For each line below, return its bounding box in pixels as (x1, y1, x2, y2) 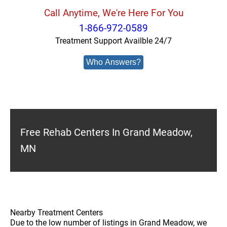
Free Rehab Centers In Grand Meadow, (20, 126, 193, 138)
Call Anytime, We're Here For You (44, 7, 183, 19)
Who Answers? (86, 58, 141, 66)
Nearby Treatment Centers (10, 208, 103, 217)
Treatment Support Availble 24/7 (55, 36, 172, 46)
